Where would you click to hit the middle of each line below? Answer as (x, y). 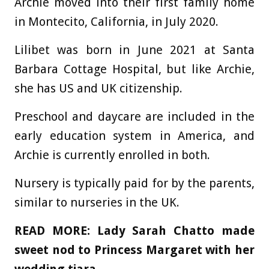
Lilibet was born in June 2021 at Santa (134, 50)
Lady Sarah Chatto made (176, 231)
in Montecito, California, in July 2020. (116, 22)
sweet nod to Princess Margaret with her (134, 250)
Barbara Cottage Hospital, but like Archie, (134, 69)
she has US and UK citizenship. (98, 89)
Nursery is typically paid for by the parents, (134, 183)
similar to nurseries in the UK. (97, 203)
